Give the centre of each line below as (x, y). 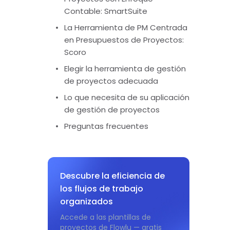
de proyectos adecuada (111, 81)
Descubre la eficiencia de (113, 176)
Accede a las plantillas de (106, 217)
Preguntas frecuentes (107, 126)
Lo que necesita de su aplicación (127, 97)
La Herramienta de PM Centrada (126, 27)
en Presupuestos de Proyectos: (124, 40)
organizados (87, 202)
